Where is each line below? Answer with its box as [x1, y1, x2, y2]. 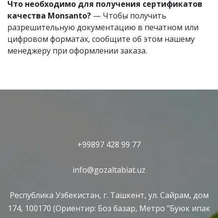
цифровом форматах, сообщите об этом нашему [7, 34, 195, 44]
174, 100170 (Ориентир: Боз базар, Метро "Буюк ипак [8, 203, 210, 214]
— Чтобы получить [91, 10, 166, 21]
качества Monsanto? [7, 10, 91, 21]
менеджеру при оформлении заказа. [7, 45, 147, 56]
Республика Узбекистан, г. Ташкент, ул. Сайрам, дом [9, 190, 209, 200]
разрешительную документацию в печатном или [7, 22, 199, 33]
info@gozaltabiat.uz [73, 164, 145, 175]
